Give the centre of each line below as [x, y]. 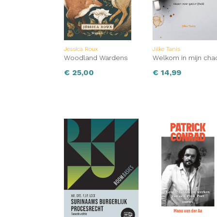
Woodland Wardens [96, 58]
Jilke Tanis [167, 49]
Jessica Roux [81, 49]
